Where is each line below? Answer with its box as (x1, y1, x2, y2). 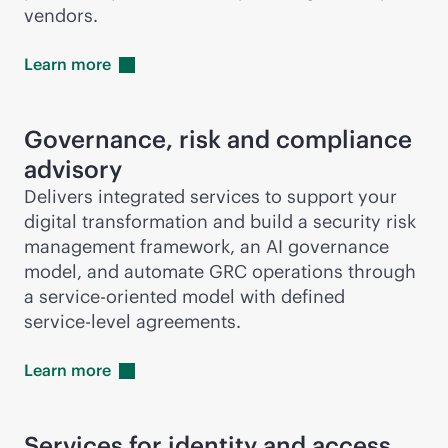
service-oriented (39, 285, 177, 308)
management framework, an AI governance (24, 235, 389, 258)
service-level (24, 310, 131, 333)
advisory (24, 154, 122, 184)
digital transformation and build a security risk (24, 210, 416, 233)
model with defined (177, 285, 345, 308)
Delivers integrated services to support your (24, 185, 397, 208)
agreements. (131, 310, 241, 333)
